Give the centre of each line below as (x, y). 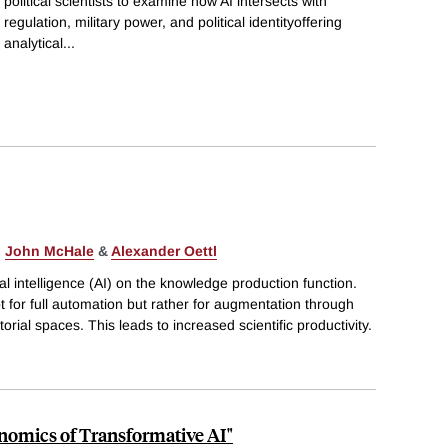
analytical (33, 42)
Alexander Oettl (164, 251)
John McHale (49, 251)
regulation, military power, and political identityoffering (173, 21)
